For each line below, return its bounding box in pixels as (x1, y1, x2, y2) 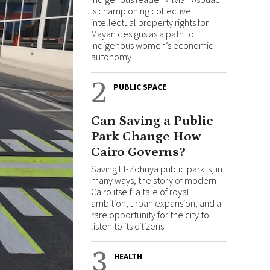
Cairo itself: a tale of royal (91, 186, 189, 198)
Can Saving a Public (91, 113, 213, 129)
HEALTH (114, 251, 142, 262)
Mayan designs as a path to (91, 28, 194, 40)
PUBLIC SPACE (113, 81, 166, 93)
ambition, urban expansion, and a (91, 197, 221, 210)
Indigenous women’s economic (91, 39, 213, 52)
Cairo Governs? (91, 145, 186, 160)
